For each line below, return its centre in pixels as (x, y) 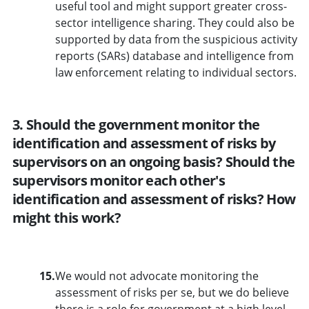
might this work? (66, 217)
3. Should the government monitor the (136, 124)
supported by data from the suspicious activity (176, 39)
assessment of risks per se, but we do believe (172, 292)
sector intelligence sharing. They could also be (175, 22)
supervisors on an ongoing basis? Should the (153, 161)
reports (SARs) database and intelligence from (174, 56)
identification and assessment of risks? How (154, 199)
